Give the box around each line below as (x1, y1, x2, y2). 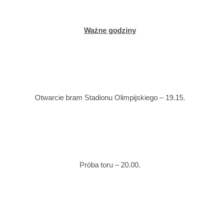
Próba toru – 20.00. (80, 161, 140, 169)
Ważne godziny (84, 27, 136, 35)
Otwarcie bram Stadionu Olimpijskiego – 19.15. (35, 93, 185, 102)
